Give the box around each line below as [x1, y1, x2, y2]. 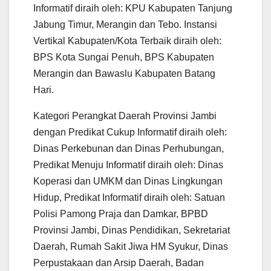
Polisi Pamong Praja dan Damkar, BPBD [33, 208, 208, 219]
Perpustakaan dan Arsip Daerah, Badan [33, 257, 204, 268]
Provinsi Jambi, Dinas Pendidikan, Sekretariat [33, 224, 230, 235]
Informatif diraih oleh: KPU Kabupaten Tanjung [33, 2, 232, 13]
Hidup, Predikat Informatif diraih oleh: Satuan [33, 192, 225, 203]
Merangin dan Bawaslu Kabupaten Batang [33, 68, 215, 79]
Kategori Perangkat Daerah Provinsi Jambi [33, 110, 217, 121]
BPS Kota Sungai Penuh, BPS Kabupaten [33, 51, 214, 62]
